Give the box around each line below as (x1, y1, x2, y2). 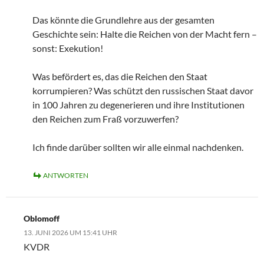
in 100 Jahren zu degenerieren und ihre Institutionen (32, 98, 245, 110)
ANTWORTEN (43, 170, 88, 180)
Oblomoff (24, 213, 60, 223)
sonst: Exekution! (32, 42, 103, 54)
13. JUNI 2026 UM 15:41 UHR (24, 227, 117, 237)
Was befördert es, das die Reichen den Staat (32, 70, 207, 82)
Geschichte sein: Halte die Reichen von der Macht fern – (32, 28, 257, 39)
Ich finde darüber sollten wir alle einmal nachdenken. (32, 141, 243, 153)
